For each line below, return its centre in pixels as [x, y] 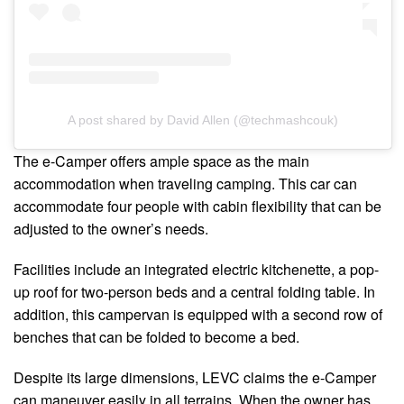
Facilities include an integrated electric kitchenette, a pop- [196, 269]
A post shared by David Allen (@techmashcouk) [203, 119]
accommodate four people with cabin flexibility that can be [197, 206]
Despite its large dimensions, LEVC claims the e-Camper [195, 377]
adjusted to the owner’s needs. [111, 228]
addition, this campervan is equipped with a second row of [198, 314]
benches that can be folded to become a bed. [156, 336]
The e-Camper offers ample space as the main [161, 161]
